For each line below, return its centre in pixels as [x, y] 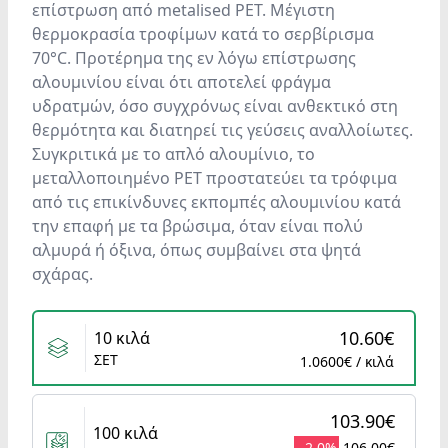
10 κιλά [122, 338]
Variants [62, 321]
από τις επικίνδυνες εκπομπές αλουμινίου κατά [216, 202]
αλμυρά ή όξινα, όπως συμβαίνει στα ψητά [196, 250]
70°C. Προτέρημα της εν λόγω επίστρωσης [194, 58]
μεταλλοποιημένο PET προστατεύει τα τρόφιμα [214, 178]
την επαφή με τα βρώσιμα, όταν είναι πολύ [197, 226]
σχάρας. [62, 274]
